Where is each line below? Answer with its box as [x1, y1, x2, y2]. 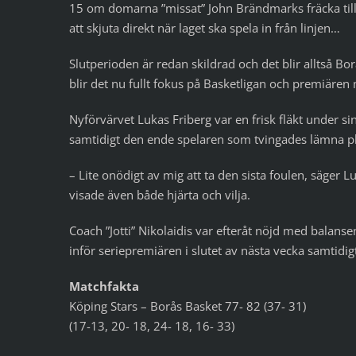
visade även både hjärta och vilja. [69, 186, 250, 203]
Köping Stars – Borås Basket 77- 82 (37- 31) [69, 297, 306, 314]
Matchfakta [69, 277, 139, 294]
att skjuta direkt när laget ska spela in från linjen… [69, 19, 340, 36]
